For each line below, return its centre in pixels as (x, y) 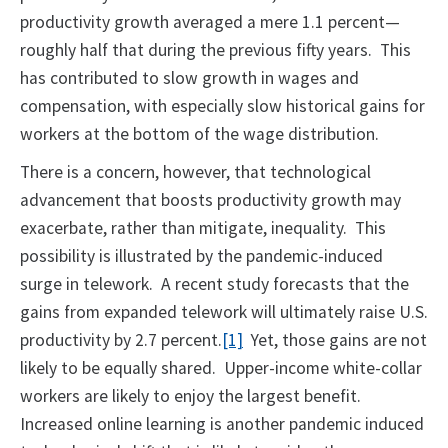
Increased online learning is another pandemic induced (222, 424)
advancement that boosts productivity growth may (210, 200)
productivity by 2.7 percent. (121, 340)
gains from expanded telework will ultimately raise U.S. (224, 312)
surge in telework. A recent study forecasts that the (214, 284)
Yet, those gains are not (335, 340)
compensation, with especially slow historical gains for (222, 106)
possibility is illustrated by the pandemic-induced (201, 256)
